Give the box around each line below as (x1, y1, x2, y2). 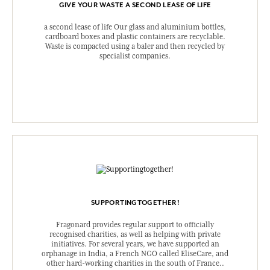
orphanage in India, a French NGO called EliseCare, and (42, 250, 228, 259)
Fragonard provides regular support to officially (56, 221, 214, 230)
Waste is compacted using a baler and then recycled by (45, 42, 225, 51)
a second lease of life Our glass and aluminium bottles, (44, 23, 226, 32)
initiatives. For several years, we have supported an (51, 240, 219, 249)
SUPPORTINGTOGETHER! (90, 198, 180, 207)
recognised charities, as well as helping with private (49, 230, 221, 239)
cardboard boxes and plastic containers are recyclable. (45, 33, 225, 42)
